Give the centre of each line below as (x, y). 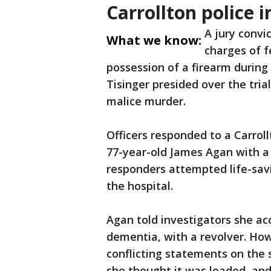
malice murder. (146, 101)
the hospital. (140, 186)
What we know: (154, 41)
